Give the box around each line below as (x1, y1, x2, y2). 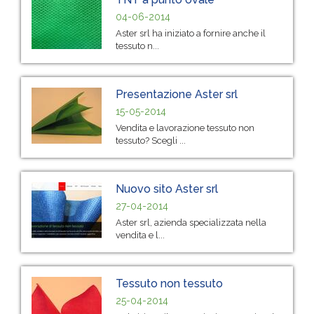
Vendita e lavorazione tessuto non (116, 122, 254, 133)
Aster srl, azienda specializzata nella (116, 217, 266, 228)
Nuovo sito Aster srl (116, 182, 218, 196)
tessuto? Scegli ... (116, 135, 186, 146)
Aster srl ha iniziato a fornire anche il (116, 27, 266, 39)
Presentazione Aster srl (116, 87, 238, 101)
